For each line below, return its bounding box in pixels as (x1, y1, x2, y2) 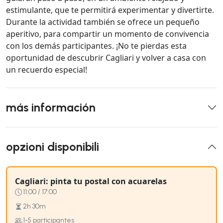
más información (6, 101, 96, 115)
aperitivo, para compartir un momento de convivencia (6, 28, 209, 40)
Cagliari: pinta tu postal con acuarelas (15, 176, 167, 187)
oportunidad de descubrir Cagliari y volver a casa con (6, 52, 206, 64)
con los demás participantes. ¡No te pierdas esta (6, 40, 187, 52)
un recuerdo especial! (6, 64, 87, 76)
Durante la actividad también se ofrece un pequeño (6, 16, 200, 28)
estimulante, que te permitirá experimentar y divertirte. (6, 4, 214, 16)
